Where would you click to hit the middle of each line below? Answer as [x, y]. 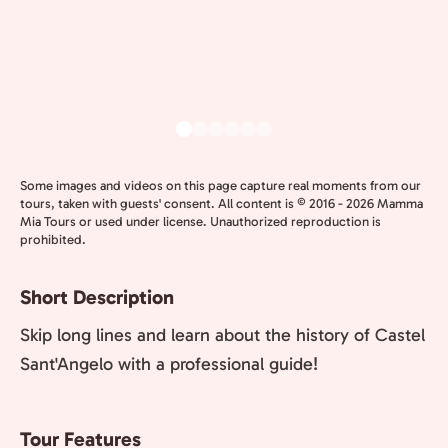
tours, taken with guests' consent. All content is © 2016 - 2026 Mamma [221, 203]
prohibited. [53, 239]
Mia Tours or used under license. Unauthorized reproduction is [200, 221]
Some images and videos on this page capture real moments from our [220, 185]
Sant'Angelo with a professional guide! [169, 364]
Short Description [97, 297]
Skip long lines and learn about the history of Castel [222, 335]
